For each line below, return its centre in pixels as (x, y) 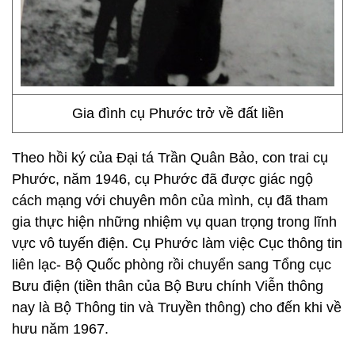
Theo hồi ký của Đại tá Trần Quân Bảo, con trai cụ (170, 158)
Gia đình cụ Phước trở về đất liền (177, 113)
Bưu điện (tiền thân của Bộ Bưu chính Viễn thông (168, 286)
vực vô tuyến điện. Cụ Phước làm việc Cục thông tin (177, 243)
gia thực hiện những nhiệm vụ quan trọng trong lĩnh (174, 222)
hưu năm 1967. (60, 329)
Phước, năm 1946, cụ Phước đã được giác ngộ (162, 179)
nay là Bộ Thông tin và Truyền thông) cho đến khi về (177, 307)
